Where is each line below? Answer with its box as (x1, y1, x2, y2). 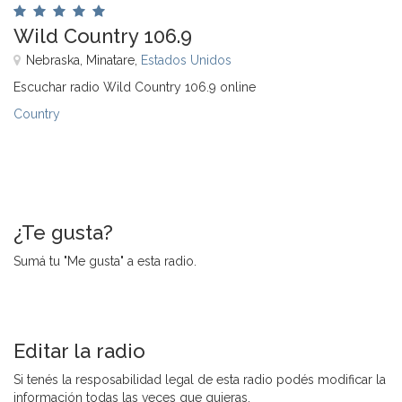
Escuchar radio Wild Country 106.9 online (13, 79, 256, 94)
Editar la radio (13, 338, 145, 363)
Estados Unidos (141, 52, 232, 67)
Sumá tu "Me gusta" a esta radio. (13, 253, 197, 268)
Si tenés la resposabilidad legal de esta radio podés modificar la (13, 371, 386, 387)
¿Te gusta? (13, 220, 113, 244)
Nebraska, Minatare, (26, 52, 141, 67)
